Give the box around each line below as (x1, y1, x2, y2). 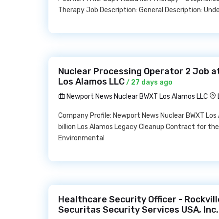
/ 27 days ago (125, 78, 173, 87)
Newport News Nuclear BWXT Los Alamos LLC (65, 92, 208, 101)
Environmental (58, 134, 105, 142)
